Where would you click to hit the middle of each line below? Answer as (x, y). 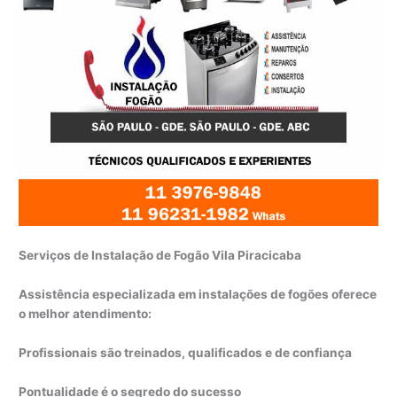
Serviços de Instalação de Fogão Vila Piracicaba (160, 256)
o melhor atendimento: (86, 314)
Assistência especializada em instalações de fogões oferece (198, 295)
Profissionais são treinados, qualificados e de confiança (186, 353)
